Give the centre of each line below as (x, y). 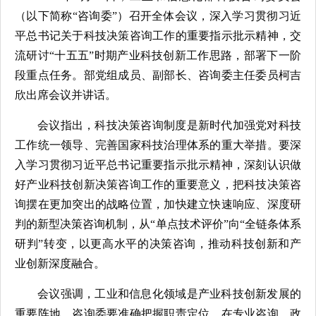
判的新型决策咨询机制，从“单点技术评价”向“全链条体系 (158, 224)
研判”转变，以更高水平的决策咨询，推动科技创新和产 (158, 244)
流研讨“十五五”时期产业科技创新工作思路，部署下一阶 (158, 55)
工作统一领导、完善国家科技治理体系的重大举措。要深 (158, 145)
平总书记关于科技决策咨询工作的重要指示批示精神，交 (158, 36)
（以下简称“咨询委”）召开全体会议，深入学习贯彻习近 (158, 16)
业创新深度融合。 (60, 263)
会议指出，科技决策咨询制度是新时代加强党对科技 (169, 125)
